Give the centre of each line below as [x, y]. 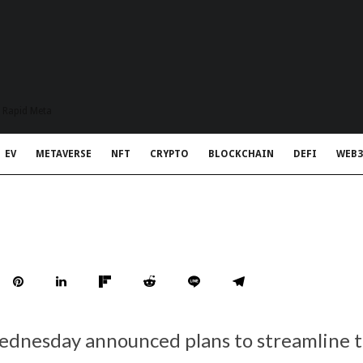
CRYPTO [169, 154]
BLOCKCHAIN [241, 154]
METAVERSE [64, 154]
